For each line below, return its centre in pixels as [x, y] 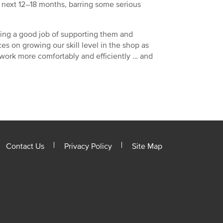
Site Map [147, 146]
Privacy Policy [88, 146]
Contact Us [25, 146]
